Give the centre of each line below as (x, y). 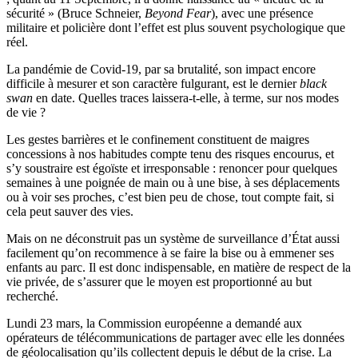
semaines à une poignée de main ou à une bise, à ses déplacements (173, 183)
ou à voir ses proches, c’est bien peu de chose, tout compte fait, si (170, 197)
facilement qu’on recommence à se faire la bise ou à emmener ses (170, 253)
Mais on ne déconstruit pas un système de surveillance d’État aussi (173, 239)
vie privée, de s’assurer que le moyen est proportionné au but (159, 282)
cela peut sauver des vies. (70, 212)
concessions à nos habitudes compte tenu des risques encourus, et (170, 154)
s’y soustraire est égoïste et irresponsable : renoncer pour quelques (172, 169)
